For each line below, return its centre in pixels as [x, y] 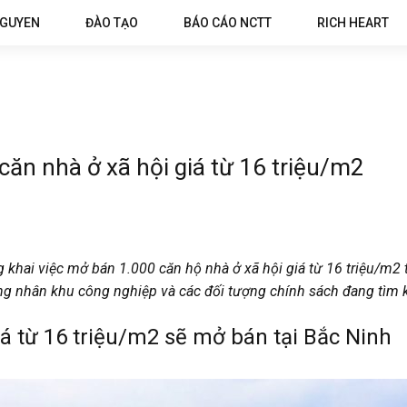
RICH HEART [353, 23]
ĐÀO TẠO [112, 23]
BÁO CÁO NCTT [228, 23]
